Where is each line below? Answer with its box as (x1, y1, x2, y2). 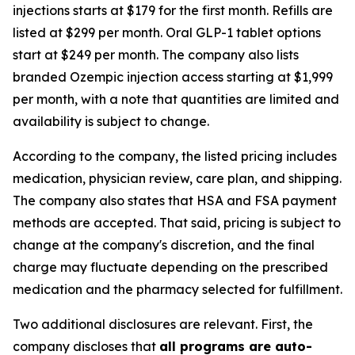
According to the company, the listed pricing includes (13, 148, 337, 164)
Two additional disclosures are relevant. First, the (13, 316, 313, 332)
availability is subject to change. (13, 113, 209, 129)
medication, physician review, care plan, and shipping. (13, 170, 342, 186)
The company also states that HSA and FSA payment (13, 193, 337, 208)
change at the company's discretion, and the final (13, 237, 315, 253)
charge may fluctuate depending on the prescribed (13, 259, 328, 275)
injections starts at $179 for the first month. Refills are (13, 2, 333, 18)
